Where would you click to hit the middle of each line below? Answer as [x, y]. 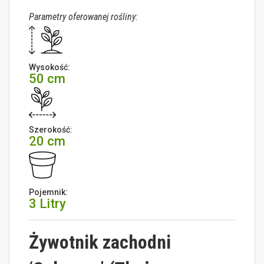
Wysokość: [50, 67]
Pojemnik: [49, 192]
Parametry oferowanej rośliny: [84, 17]
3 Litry [48, 204]
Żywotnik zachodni [100, 242]
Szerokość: [51, 130]
